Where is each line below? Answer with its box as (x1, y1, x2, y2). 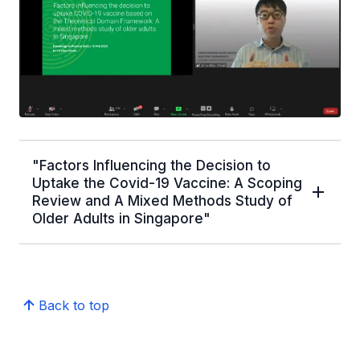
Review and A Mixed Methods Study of (32, 193, 292, 210)
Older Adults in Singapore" (32, 211, 211, 227)
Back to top (39, 297, 109, 314)
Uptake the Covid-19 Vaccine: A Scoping (32, 175, 302, 192)
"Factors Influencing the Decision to (32, 157, 271, 174)
